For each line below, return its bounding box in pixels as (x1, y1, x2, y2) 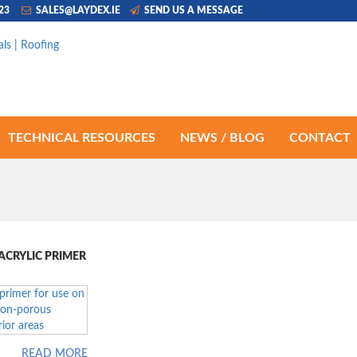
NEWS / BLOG (180, 131, 265, 144)
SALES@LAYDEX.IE (33, 6, 120, 15)
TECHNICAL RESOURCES (8, 131, 155, 144)
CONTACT (289, 131, 351, 144)
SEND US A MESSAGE (142, 6, 243, 15)
